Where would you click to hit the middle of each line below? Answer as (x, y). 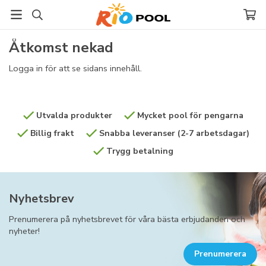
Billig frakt (51, 133)
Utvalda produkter (73, 115)
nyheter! (24, 231)
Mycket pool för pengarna (189, 115)
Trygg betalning (138, 151)
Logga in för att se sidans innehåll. (75, 68)
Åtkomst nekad (61, 47)
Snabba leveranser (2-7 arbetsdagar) (173, 133)
